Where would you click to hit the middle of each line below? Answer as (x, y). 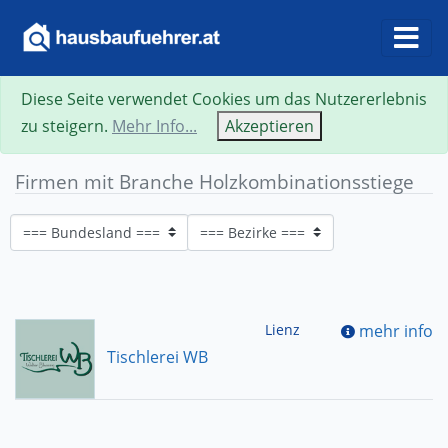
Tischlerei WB (155, 357)
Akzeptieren (269, 126)
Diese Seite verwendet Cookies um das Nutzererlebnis (224, 99)
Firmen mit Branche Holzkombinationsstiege (214, 181)
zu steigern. (66, 126)
